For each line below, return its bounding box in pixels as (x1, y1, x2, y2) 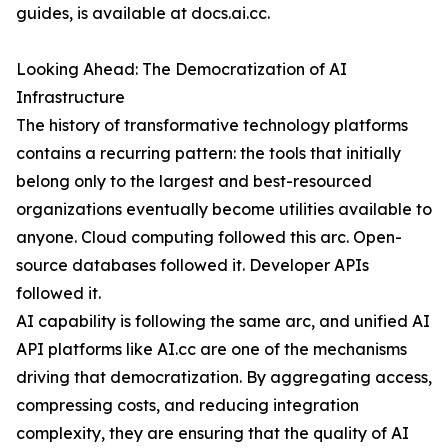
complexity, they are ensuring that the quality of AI (16, 423, 409, 443)
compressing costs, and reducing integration (16, 395, 359, 415)
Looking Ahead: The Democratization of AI (16, 59, 347, 79)
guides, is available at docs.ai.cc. (16, 3, 270, 23)
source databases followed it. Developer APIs (16, 255, 369, 275)
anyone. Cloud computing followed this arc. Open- (16, 227, 402, 247)
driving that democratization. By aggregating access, (16, 367, 432, 387)
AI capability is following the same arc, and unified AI (16, 311, 430, 331)
